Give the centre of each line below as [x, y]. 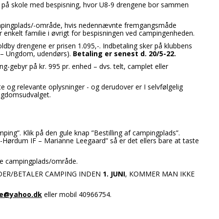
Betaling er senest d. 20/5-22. [124, 54]
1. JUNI [114, 174]
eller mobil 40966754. [77, 195]
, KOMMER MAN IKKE [160, 174]
